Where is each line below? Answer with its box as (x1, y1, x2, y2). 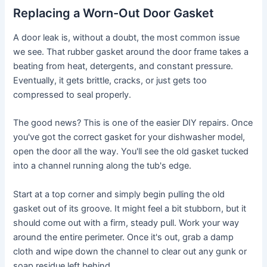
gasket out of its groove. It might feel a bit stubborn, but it (13, 203, 247, 214)
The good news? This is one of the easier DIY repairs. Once (13, 117, 253, 129)
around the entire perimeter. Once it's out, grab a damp (13, 231, 234, 243)
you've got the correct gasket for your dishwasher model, (13, 132, 246, 143)
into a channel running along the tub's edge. (13, 160, 192, 172)
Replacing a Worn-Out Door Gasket (13, 5, 215, 20)
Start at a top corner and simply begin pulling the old (13, 188, 225, 200)
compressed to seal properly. (13, 89, 132, 100)
